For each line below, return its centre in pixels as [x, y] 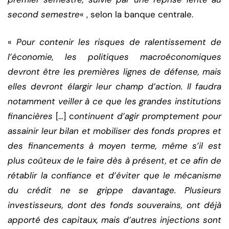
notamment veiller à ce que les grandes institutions [114, 101]
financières [30, 116]
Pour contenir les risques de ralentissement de [119, 42]
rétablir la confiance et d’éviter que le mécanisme [114, 176]
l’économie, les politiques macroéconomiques [114, 57]
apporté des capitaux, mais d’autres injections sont [114, 220]
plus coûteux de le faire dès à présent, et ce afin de [114, 161]
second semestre [44, 15]
